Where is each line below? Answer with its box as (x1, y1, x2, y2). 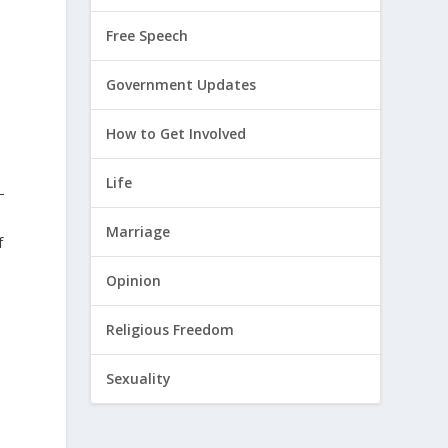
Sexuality (106, 369, 172, 389)
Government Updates (106, 75, 257, 95)
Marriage (106, 222, 171, 242)
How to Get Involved (106, 124, 247, 144)
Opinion (106, 271, 162, 291)
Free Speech (106, 26, 189, 46)
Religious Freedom (106, 320, 235, 340)
